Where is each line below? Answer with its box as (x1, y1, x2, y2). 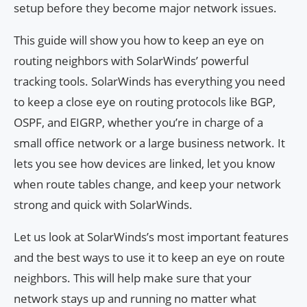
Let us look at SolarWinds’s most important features (14, 228, 288, 245)
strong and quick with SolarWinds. (14, 196, 193, 212)
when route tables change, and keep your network (14, 175, 281, 192)
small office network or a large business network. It (14, 134, 285, 151)
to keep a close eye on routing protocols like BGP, (14, 93, 275, 110)
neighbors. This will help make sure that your (14, 269, 251, 286)
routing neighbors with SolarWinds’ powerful (14, 52, 249, 69)
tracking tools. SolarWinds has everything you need (14, 73, 285, 89)
